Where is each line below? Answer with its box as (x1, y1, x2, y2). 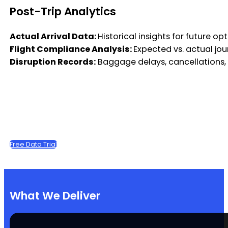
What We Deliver (9, 187, 100, 204)
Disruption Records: (9, 55, 96, 68)
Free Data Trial (9, 139, 57, 149)
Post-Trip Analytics (9, 3, 116, 19)
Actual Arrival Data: (9, 30, 98, 42)
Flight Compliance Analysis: (9, 43, 133, 55)
